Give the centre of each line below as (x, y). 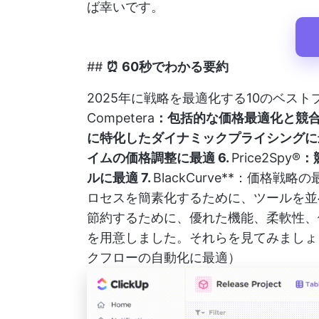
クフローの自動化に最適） (164, 257)
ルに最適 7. (120, 178)
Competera (121, 118)
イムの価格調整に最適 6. (159, 158)
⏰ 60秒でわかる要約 (167, 67)
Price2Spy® (266, 158)
